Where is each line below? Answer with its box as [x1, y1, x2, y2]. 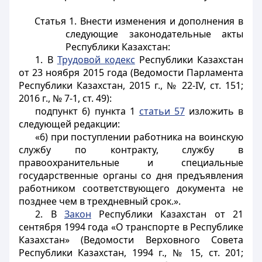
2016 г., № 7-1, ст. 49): [19, 92, 112, 105]
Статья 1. [34, 15, 80, 27]
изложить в [184, 105, 244, 118]
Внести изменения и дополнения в [80, 15, 243, 27]
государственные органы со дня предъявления [19, 169, 243, 182]
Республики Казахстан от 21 [91, 208, 244, 220]
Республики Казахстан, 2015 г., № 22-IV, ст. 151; [19, 79, 243, 92]
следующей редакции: [19, 118, 120, 130]
